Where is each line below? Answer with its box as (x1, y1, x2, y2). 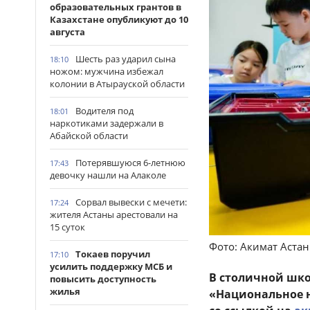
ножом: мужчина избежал (50, 65, 163, 77)
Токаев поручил (75, 248, 150, 260)
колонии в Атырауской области (50, 77, 185, 90)
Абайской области (50, 129, 128, 142)
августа (50, 26, 85, 38)
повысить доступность (50, 273, 156, 285)
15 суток (50, 221, 85, 233)
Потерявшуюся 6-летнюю (75, 156, 185, 169)
